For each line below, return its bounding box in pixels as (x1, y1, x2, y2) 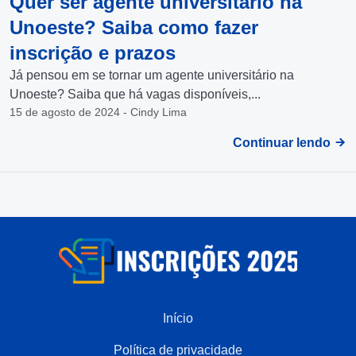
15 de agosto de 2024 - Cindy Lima (10, 105, 187, 118)
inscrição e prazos (10, 41, 176, 64)
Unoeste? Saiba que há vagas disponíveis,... (10, 87, 261, 101)
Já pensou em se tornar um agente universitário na (10, 68, 294, 82)
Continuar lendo (233, 135, 334, 149)
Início (163, 311, 193, 325)
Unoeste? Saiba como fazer (10, 16, 258, 38)
